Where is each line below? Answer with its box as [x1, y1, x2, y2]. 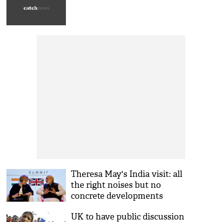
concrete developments [71, 191, 164, 201]
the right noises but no [71, 180, 162, 190]
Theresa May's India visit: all [71, 169, 183, 179]
